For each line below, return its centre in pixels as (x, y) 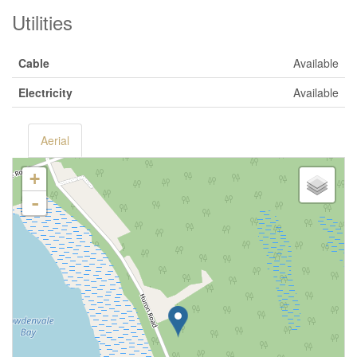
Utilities (42, 22)
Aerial (55, 140)
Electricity (45, 92)
